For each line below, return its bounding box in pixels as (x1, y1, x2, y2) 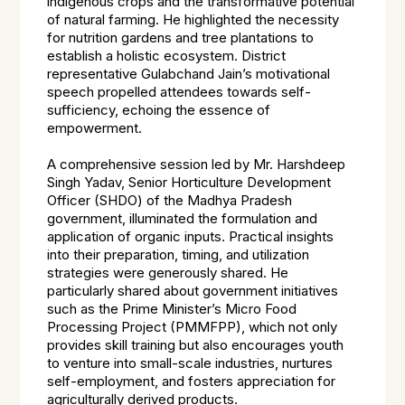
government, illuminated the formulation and (47, 211, 318, 227)
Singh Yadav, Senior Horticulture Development (47, 174, 332, 191)
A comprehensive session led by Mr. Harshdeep (47, 156, 346, 173)
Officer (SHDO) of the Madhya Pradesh (47, 193, 293, 209)
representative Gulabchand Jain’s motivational (47, 66, 331, 82)
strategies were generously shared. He (47, 265, 289, 281)
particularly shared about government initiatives (47, 283, 339, 299)
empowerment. (47, 120, 143, 137)
